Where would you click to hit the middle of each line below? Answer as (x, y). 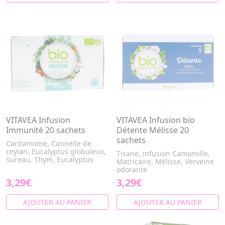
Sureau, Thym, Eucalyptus (50, 159)
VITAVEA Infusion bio (156, 120)
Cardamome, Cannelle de (49, 143)
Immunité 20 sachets (46, 130)
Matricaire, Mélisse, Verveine (165, 161)
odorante (132, 170)
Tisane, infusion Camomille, (163, 153)
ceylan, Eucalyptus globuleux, (56, 151)
